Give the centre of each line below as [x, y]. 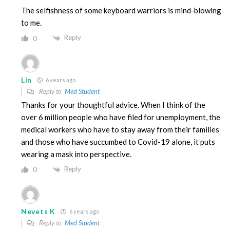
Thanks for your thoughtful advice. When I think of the [113, 105]
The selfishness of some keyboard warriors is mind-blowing [121, 11]
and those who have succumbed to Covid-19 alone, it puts [118, 142]
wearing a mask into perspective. [76, 154]
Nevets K [38, 211]
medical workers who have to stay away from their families [120, 130]
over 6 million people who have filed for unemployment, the [121, 117]
